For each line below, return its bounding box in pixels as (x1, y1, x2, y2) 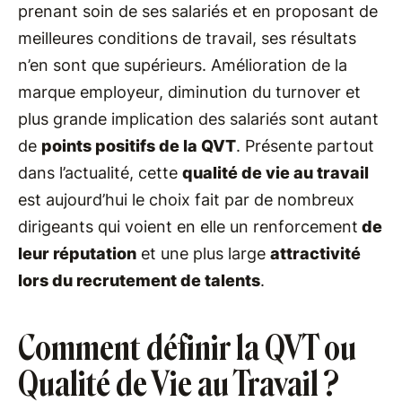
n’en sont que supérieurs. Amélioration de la (18, 56, 347, 74)
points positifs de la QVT (41, 136, 236, 155)
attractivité (270, 244, 361, 263)
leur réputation (18, 244, 136, 263)
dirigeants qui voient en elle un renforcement (18, 217, 358, 236)
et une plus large (136, 244, 270, 263)
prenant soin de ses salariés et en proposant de (18, 2, 378, 21)
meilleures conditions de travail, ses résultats (18, 29, 356, 48)
